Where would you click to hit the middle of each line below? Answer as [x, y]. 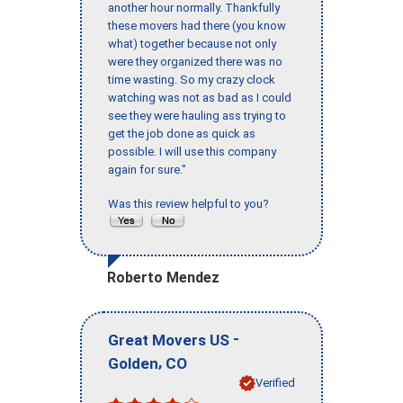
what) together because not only [192, 44]
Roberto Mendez [163, 278]
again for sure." [147, 170]
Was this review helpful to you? [191, 204]
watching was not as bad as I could [200, 98]
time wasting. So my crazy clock [192, 80]
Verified [275, 382]
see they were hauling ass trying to [197, 116]
